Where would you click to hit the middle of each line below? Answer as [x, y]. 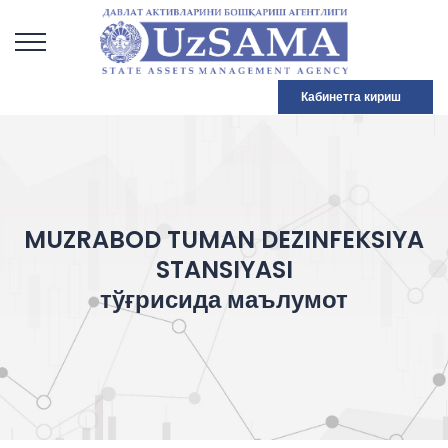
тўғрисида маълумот [224, 299]
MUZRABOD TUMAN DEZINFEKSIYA [224, 239]
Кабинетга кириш [351, 97]
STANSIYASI [224, 269]
